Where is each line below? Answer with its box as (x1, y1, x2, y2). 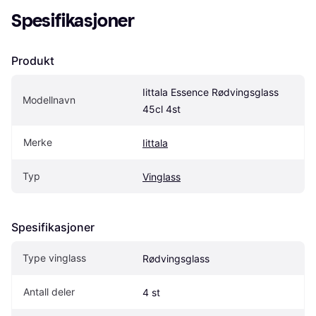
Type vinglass (23, 251, 86, 264)
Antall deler (23, 285, 75, 298)
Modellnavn (23, 93, 75, 106)
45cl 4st (142, 102, 181, 115)
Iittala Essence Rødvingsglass (142, 85, 279, 98)
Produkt (11, 53, 54, 68)
